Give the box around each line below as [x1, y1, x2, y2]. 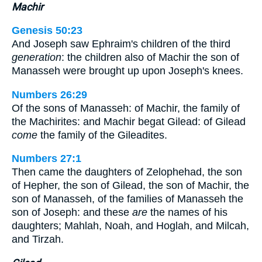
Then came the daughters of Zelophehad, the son [12, 166, 242, 178]
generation [12, 51, 61, 64]
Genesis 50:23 [12, 25, 82, 37]
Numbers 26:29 [12, 88, 87, 101]
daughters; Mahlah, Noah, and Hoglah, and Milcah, [12, 220, 249, 232]
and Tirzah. [12, 233, 64, 246]
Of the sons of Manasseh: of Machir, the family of [12, 102, 240, 114]
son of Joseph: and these [12, 206, 132, 219]
